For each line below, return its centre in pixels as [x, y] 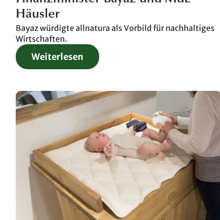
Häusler [38, 14]
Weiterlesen [57, 56]
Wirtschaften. [41, 39]
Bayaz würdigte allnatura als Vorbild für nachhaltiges [115, 28]
